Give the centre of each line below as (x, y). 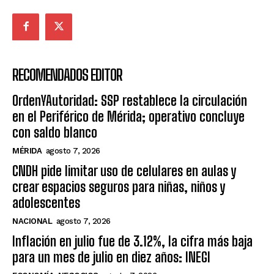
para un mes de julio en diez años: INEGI (111, 257)
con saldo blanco (55, 132)
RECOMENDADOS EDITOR (67, 75)
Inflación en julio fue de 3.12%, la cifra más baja (132, 241)
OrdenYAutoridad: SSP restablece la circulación (130, 100)
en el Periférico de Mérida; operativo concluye (128, 116)
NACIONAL (32, 221)
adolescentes (46, 202)
